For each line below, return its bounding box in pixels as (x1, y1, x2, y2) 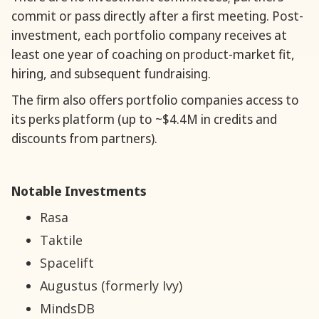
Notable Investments (11, 182, 147, 200)
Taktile (40, 231, 83, 249)
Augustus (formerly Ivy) (40, 277, 182, 295)
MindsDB (40, 300, 95, 318)
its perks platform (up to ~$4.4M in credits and (11, 110, 277, 128)
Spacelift (40, 254, 94, 272)
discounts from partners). (11, 130, 157, 147)
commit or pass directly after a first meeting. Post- (11, 7, 303, 25)
